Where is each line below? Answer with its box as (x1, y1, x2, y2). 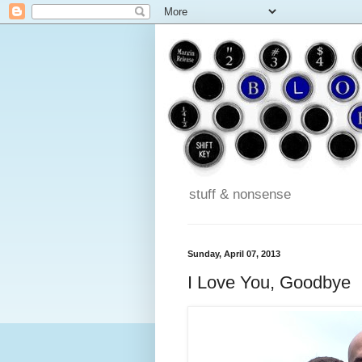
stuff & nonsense (189, 187, 291, 203)
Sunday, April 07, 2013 (187, 249, 280, 259)
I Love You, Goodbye (187, 271, 351, 293)
